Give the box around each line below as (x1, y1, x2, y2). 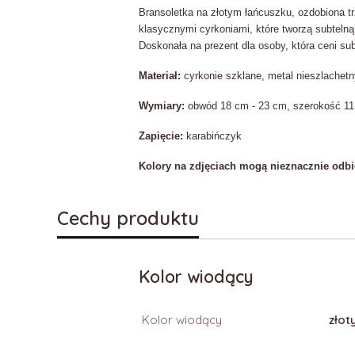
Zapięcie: (138, 130, 183, 142)
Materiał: (138, 70, 181, 82)
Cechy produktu (57, 205, 199, 230)
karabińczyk (182, 130, 242, 142)
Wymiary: (138, 100, 185, 112)
